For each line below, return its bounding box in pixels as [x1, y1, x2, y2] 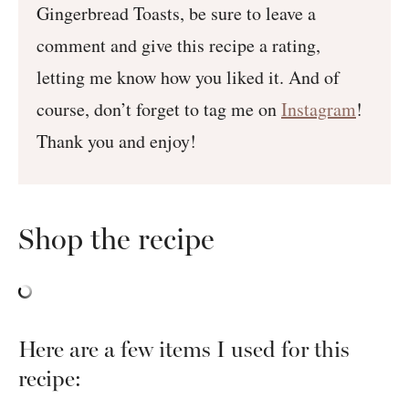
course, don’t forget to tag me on [37, 97, 281, 122]
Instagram [281, 97, 356, 122]
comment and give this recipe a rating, [37, 33, 320, 58]
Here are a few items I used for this [18, 336, 350, 363]
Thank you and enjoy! [37, 129, 196, 154]
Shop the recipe [18, 221, 215, 257]
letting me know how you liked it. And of [37, 65, 340, 90]
